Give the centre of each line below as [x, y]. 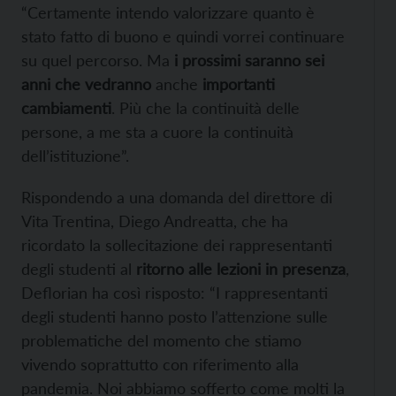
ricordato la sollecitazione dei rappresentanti [177, 245]
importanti [239, 84]
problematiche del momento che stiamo [161, 341]
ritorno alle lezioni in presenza [241, 269]
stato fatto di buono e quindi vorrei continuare [183, 37]
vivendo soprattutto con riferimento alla [160, 365]
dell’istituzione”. [75, 156]
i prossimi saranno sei [247, 61]
